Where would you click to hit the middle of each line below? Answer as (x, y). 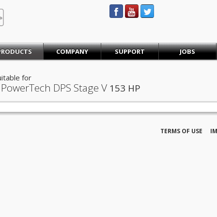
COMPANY (72, 51)
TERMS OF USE (181, 131)
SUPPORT (130, 51)
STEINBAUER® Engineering (47, 13)
